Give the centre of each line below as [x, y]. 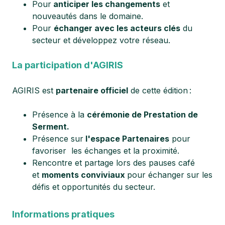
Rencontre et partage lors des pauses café [114, 162]
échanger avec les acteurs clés [117, 28]
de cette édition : [160, 90]
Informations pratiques [63, 214]
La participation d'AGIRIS [68, 65]
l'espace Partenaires [126, 138]
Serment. [51, 126]
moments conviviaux [83, 175]
